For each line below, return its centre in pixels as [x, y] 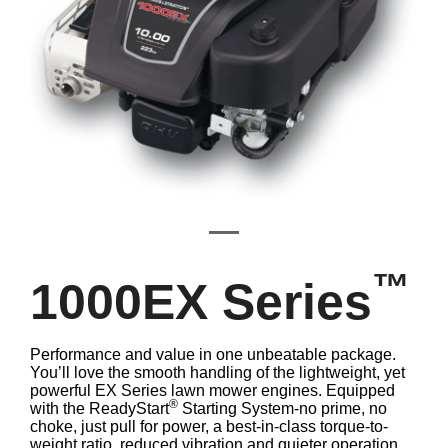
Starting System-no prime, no [282, 408]
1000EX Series [201, 301]
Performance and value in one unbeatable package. [213, 354]
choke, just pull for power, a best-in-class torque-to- [209, 426]
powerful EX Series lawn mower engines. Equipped [212, 390]
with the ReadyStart [99, 408]
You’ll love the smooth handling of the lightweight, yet [217, 372]
